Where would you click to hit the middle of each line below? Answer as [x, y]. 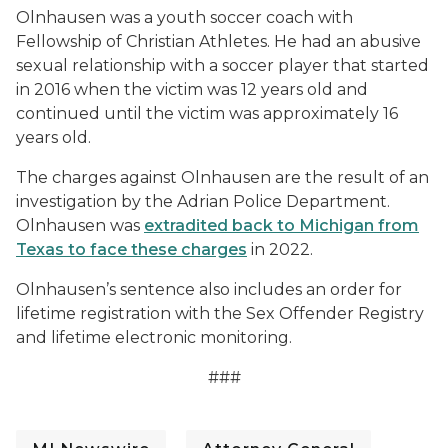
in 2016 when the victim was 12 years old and [192, 89]
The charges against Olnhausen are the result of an [222, 177]
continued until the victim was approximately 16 [207, 113]
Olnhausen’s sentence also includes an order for [209, 289]
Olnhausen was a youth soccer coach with [184, 17]
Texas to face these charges [131, 249]
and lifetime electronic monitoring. [154, 337]
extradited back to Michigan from [281, 225]
